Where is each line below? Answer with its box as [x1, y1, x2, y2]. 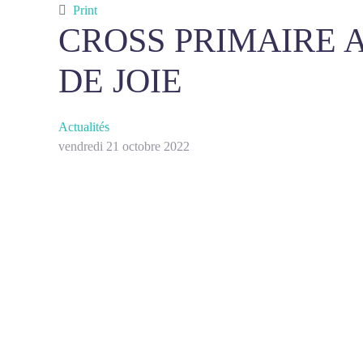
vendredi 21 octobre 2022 [58, 139, 190, 153]
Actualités [58, 120, 109, 134]
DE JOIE [58, 62, 182, 100]
